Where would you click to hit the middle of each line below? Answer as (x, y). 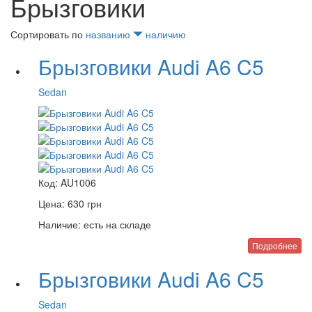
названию (109, 34)
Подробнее (275, 245)
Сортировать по (48, 34)
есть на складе (116, 224)
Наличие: (60, 224)
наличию (166, 34)
